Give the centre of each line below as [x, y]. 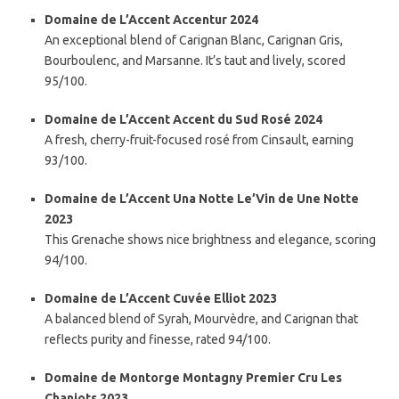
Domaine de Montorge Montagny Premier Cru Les [193, 378]
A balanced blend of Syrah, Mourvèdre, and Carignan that [201, 319]
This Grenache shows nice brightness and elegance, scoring [210, 240]
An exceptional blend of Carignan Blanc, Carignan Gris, [194, 40]
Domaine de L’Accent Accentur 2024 [151, 20]
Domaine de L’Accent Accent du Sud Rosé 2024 [183, 119]
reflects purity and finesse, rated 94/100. [158, 339]
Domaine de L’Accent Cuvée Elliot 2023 [161, 298]
